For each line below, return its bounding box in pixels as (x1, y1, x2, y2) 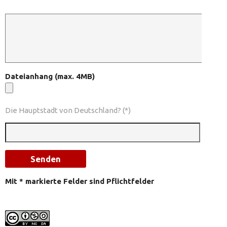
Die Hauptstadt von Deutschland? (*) (5, 105, 131, 115)
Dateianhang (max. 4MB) (5, 71, 95, 81)
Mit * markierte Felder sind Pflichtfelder (5, 176, 154, 185)
